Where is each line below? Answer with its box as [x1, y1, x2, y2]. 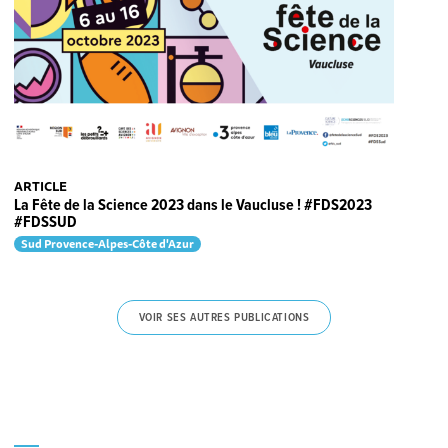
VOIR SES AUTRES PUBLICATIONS [138, 309, 310, 326]
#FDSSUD [14, 211, 78, 233]
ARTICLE [14, 175, 68, 196]
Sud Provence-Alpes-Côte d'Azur [21, 234, 195, 253]
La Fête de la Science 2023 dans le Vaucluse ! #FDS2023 [14, 194, 373, 216]
